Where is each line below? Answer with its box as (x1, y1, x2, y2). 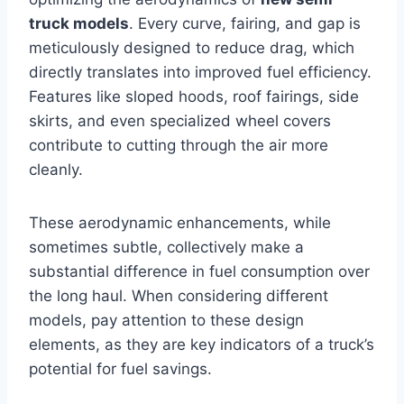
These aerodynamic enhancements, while (29, 213, 331, 232)
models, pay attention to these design (29, 310, 304, 329)
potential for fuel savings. (29, 359, 212, 378)
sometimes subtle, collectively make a (29, 237, 304, 256)
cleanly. (29, 160, 83, 179)
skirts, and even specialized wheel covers (29, 111, 331, 130)
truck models (29, 14, 129, 32)
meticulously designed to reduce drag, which (29, 38, 354, 57)
